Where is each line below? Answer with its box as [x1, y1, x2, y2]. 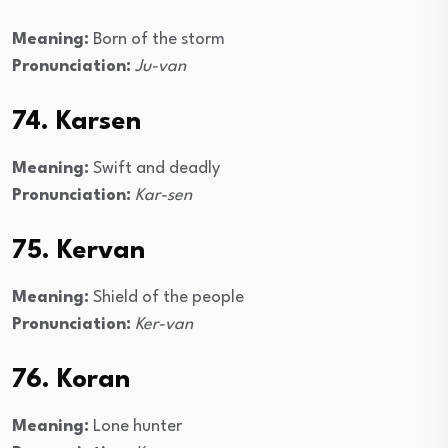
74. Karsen [12, 109, 141, 136]
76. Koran [12, 367, 130, 394]
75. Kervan [12, 238, 145, 265]
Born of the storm [89, 31, 225, 49]
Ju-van [135, 58, 186, 76]
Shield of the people [89, 289, 244, 307]
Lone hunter [89, 418, 182, 436]
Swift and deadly [89, 160, 220, 178]
